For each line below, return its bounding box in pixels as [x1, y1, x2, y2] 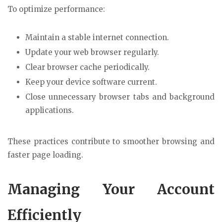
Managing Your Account [7, 180, 215, 199]
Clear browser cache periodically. [25, 62, 150, 72]
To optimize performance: [7, 4, 105, 14]
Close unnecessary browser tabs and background [25, 92, 215, 102]
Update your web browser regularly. [25, 47, 159, 57]
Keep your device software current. [25, 77, 157, 87]
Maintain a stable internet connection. [25, 32, 169, 42]
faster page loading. [7, 150, 83, 160]
